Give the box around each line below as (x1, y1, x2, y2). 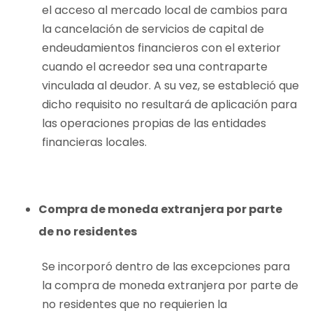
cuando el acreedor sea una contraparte (42, 59, 268, 75)
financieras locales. (42, 134, 147, 151)
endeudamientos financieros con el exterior (42, 40, 281, 57)
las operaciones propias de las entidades (42, 115, 266, 132)
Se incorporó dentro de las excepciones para (42, 259, 290, 275)
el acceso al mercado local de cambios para (42, 2, 287, 19)
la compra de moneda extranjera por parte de (42, 277, 298, 294)
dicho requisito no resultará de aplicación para (42, 96, 297, 113)
